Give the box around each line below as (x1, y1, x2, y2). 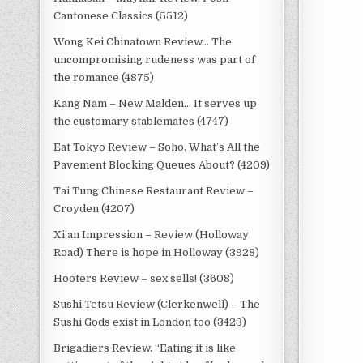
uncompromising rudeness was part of (53, 53, 256, 66)
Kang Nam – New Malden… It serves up (53, 97, 258, 109)
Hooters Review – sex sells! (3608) (53, 272, 235, 284)
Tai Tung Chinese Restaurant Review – (53, 185, 254, 197)
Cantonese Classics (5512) (53, 10, 189, 22)
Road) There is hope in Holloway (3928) (53, 246, 260, 258)
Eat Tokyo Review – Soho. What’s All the (53, 141, 261, 153)
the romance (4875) (53, 71, 155, 83)
